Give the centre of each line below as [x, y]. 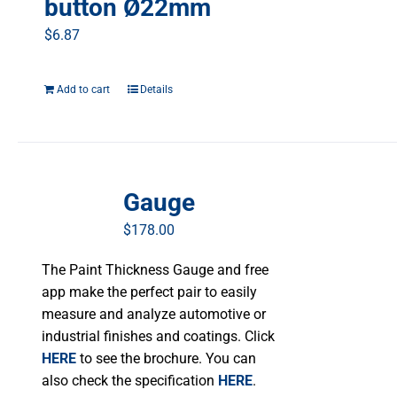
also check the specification [130, 381]
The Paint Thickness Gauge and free [156, 270]
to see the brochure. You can [167, 359]
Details [156, 90]
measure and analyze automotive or [154, 315]
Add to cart [83, 90]
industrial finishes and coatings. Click [159, 337]
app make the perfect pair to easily [150, 292]
